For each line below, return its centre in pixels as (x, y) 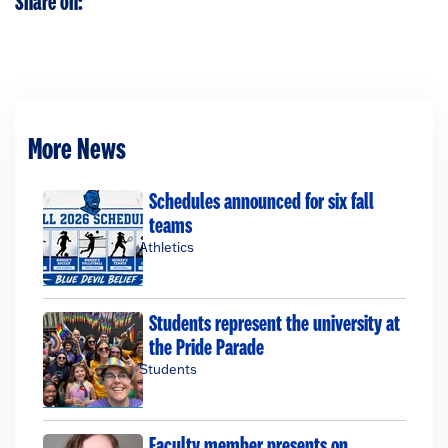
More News (76, 150)
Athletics (166, 246)
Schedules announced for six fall (261, 201)
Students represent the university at (274, 323)
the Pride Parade (206, 347)
